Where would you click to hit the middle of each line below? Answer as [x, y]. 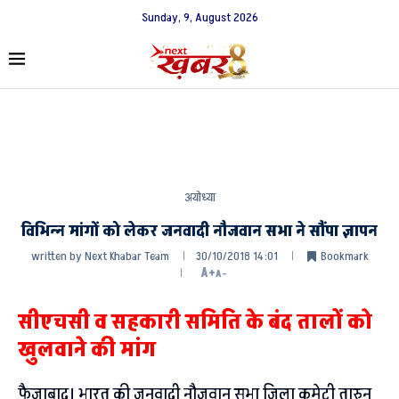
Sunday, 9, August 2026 [199, 17]
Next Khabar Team [126, 256]
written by [57, 256]
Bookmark [344, 256]
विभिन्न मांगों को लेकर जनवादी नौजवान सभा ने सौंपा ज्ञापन [199, 231]
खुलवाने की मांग [87, 349]
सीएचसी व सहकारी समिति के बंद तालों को [195, 322]
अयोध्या [199, 197]
